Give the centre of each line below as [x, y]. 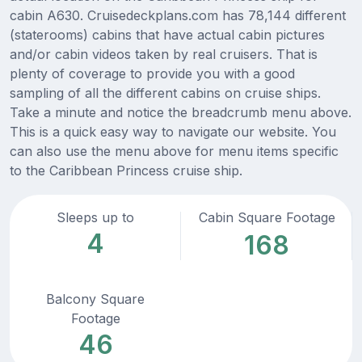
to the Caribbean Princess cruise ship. [126, 171]
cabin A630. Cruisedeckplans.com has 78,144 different [178, 16]
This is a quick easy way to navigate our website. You [173, 132]
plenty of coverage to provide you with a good [152, 74]
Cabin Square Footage [267, 218]
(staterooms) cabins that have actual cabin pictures [167, 35]
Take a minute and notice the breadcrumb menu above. [181, 113]
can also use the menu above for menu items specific [174, 152]
